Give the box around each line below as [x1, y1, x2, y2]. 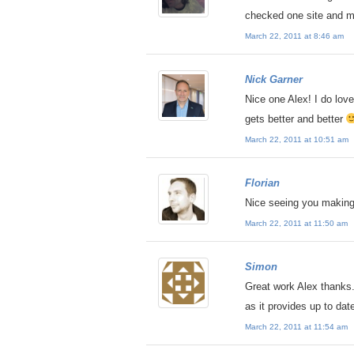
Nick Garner [244, 73, 303, 85]
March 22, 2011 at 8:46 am [244, 31, 344, 40]
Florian [244, 177, 280, 189]
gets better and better [244, 113, 346, 125]
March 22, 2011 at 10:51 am [244, 134, 348, 144]
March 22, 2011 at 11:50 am [244, 218, 348, 228]
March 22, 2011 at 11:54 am [244, 322, 348, 331]
